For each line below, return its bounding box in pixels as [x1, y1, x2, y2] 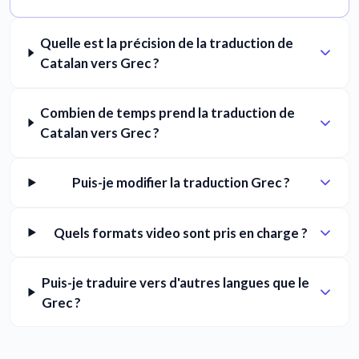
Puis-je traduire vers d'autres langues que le [42, 273, 310, 291]
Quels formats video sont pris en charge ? [54, 224, 309, 241]
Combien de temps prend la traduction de [40, 104, 296, 122]
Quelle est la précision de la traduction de [40, 34, 294, 51]
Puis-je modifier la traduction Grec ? [71, 174, 290, 192]
